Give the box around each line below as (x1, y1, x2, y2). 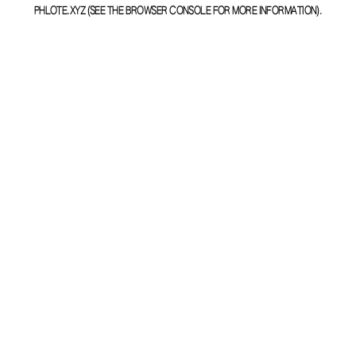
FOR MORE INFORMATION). (211, 6, 323, 17)
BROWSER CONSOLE (125, 6, 211, 17)
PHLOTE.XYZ (33, 6, 86, 17)
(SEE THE (85, 6, 124, 17)
